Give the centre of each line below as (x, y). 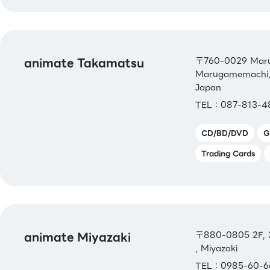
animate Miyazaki (77, 237)
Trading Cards (228, 153)
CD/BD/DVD (224, 133)
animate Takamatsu (84, 63)
